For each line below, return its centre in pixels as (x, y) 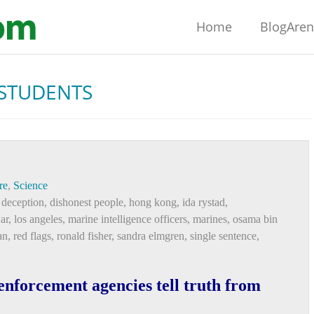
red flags (32, 236)
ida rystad (204, 202)
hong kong (153, 202)
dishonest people (87, 202)
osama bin (255, 219)
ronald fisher (84, 236)
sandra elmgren (151, 236)
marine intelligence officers (128, 219)
